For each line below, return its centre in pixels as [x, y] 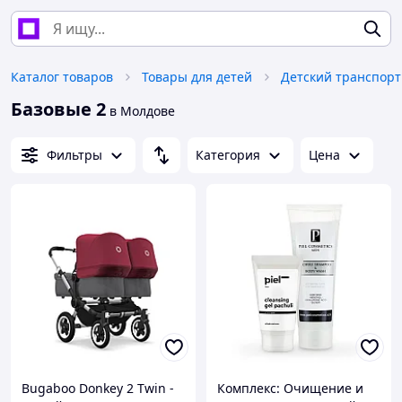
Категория [228, 155]
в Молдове [140, 111]
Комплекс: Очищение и [290, 389]
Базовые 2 [58, 109]
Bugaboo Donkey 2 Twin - [98, 389]
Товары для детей [197, 77]
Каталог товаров [62, 77]
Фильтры [74, 155]
